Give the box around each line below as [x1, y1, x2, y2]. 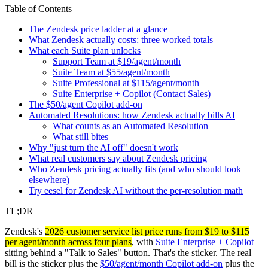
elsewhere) [29, 174, 69, 185]
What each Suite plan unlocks [29, 45, 141, 56]
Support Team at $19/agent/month [53, 56, 181, 66]
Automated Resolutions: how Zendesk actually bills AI [29, 109, 235, 120]
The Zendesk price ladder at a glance [29, 23, 167, 34]
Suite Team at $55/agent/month [53, 66, 170, 77]
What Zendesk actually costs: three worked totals [29, 34, 213, 45]
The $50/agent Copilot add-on [29, 99, 142, 109]
